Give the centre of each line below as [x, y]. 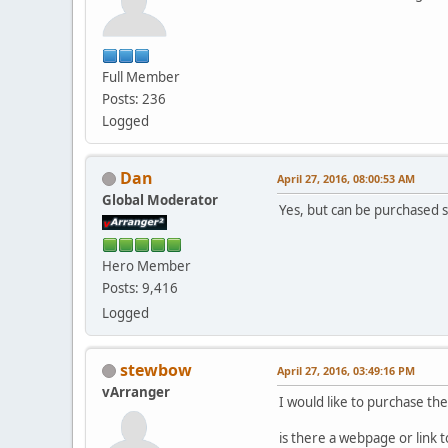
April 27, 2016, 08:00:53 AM [346, 178]
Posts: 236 [134, 98]
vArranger [136, 391]
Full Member [141, 76]
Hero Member [146, 265]
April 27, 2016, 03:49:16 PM [346, 370]
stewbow [156, 369]
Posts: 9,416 [140, 287]
